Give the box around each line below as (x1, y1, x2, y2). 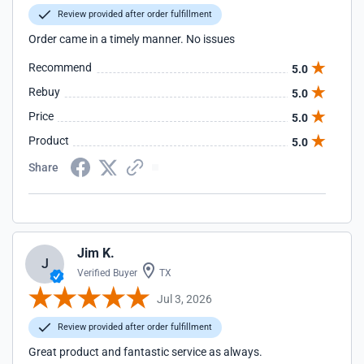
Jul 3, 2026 (157, 292, 212, 305)
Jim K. (77, 245, 115, 261)
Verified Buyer (77, 267, 137, 279)
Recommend (28, 61, 92, 74)
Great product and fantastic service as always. (28, 345, 262, 358)
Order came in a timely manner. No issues (28, 32, 235, 45)
